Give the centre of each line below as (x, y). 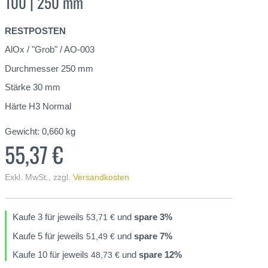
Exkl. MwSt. (27, 177)
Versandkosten (101, 177)
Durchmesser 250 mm (49, 68)
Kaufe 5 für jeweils (49, 236)
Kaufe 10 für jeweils (52, 255)
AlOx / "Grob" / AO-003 (50, 50)
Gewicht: (22, 131)
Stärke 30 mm (33, 87)
